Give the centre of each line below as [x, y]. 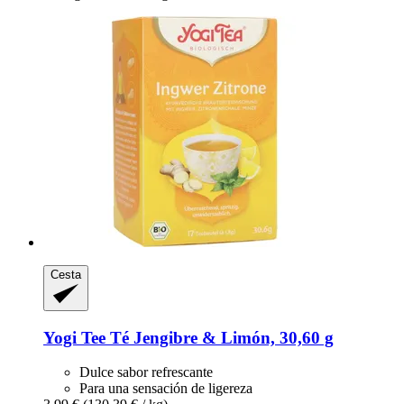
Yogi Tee [74, 337]
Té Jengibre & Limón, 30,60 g [220, 337]
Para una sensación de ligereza [166, 389]
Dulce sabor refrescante [146, 372]
